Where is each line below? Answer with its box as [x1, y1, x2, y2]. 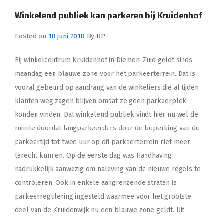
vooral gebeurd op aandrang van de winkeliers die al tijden [15, 83, 199, 91]
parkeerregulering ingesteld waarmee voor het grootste [15, 192, 191, 200]
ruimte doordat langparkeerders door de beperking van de [15, 124, 200, 132]
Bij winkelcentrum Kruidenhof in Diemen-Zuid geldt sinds [15, 55, 192, 64]
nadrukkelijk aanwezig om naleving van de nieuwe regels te [15, 164, 200, 173]
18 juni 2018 [48, 32, 85, 40]
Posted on [15, 32, 48, 40]
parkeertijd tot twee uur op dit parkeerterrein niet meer [15, 137, 190, 146]
